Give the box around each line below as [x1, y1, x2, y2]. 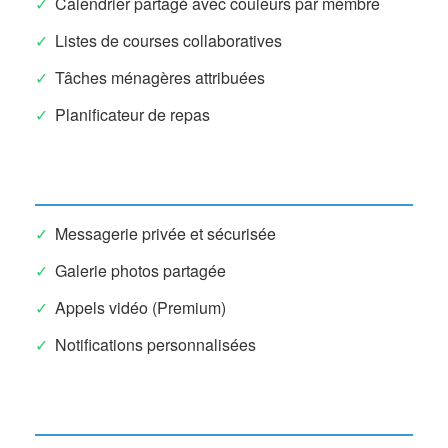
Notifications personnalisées [55, 332, 256, 356]
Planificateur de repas [55, 102, 210, 126]
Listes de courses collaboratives [55, 28, 282, 52]
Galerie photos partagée [55, 258, 226, 282]
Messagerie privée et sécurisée [55, 221, 276, 245]
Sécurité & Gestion [35, 399, 177, 423]
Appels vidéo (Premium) [55, 295, 226, 319]
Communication [35, 169, 156, 193]
